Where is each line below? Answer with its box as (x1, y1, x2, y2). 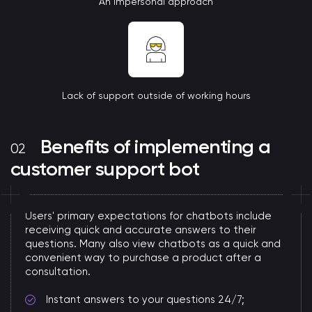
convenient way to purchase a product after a (25, 251, 261, 265)
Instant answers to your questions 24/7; (46, 293, 244, 306)
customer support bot (10, 157, 200, 181)
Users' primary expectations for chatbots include (25, 210, 272, 223)
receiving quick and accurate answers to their (25, 224, 256, 237)
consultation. (25, 265, 91, 279)
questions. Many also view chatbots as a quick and (25, 237, 281, 251)
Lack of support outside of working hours (61, 90, 251, 102)
